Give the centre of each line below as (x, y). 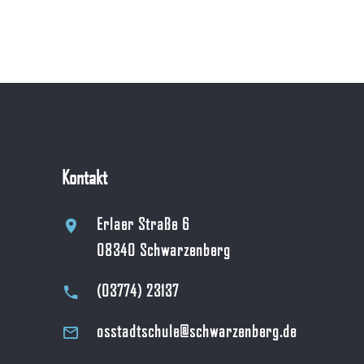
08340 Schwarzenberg (164, 250)
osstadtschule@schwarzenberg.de (197, 331)
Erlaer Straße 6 (143, 224)
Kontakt (84, 177)
